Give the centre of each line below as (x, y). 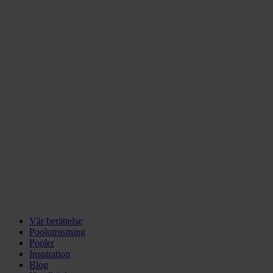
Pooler (42, 243)
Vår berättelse (56, 221)
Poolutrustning (57, 232)
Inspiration (50, 254)
